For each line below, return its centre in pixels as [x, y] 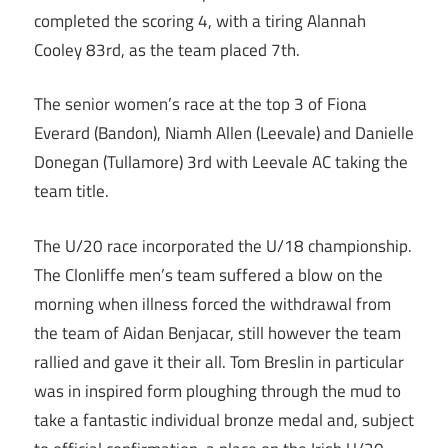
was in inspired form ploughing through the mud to [217, 390]
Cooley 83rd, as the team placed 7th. [167, 49]
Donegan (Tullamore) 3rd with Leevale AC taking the [221, 162]
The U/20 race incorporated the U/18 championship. [223, 245]
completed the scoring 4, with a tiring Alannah [200, 20]
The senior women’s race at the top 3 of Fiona [200, 104]
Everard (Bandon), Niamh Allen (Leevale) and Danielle [224, 133]
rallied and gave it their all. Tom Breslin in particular [219, 361]
